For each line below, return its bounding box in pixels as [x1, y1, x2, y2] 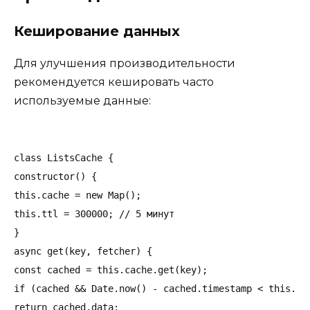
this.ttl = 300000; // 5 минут [14, 208, 174, 219]
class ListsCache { [14, 152, 113, 163]
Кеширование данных [14, 23, 180, 40]
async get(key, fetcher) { [14, 245, 152, 257]
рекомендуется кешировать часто [14, 75, 214, 89]
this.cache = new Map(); [14, 189, 141, 201]
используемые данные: [14, 94, 151, 108]
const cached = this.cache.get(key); [14, 264, 208, 275]
